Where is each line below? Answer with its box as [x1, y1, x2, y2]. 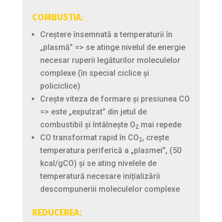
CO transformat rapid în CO [40, 132, 139, 142]
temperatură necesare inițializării [40, 171, 160, 181]
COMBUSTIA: [32, 11, 83, 23]
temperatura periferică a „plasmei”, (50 [40, 145, 181, 155]
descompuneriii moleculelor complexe [40, 184, 180, 194]
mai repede [138, 119, 181, 129]
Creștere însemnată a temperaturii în [40, 29, 172, 39]
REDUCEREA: [32, 207, 81, 218]
